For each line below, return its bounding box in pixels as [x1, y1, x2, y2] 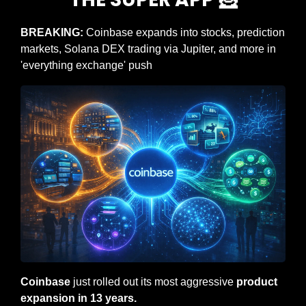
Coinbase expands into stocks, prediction [86, 27, 285, 39]
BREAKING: [20, 27, 86, 39]
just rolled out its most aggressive [70, 275, 236, 288]
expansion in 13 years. [20, 292, 137, 304]
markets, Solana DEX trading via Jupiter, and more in [20, 43, 276, 55]
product [236, 275, 277, 288]
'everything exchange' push [20, 59, 152, 72]
